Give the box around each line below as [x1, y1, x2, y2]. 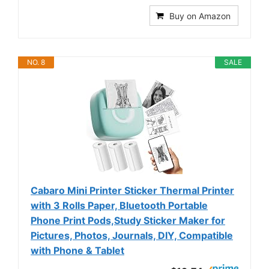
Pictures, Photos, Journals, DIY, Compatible [31, 229, 233, 242]
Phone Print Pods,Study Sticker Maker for [31, 214, 225, 227]
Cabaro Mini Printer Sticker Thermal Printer [31, 184, 234, 197]
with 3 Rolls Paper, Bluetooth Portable [31, 199, 208, 212]
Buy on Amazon [169, 11, 231, 22]
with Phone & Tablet [31, 244, 124, 257]
